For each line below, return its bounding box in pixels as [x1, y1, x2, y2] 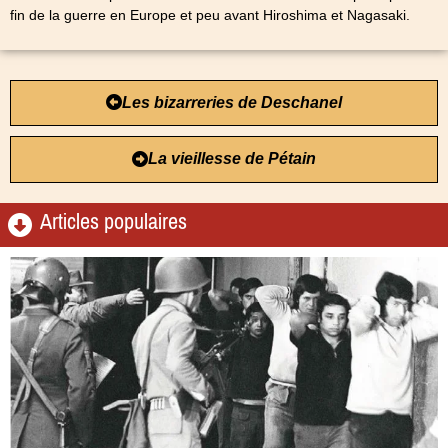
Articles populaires [40, 201, 187, 243]
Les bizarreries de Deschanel [122, 93, 342, 111]
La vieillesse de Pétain [148, 150, 316, 168]
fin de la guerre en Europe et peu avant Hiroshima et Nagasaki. [10, 6, 410, 23]
